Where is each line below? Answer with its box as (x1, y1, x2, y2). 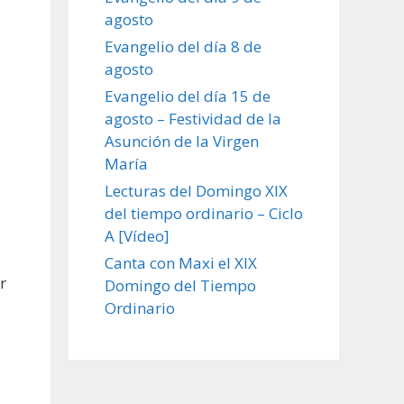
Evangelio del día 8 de (105, 35, 262, 57)
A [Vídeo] (105, 225, 170, 246)
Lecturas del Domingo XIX (105, 179, 288, 201)
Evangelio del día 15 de (105, 85, 271, 106)
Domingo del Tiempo (105, 274, 256, 296)
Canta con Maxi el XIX (105, 252, 257, 273)
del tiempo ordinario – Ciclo (105, 202, 303, 224)
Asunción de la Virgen (105, 130, 259, 151)
